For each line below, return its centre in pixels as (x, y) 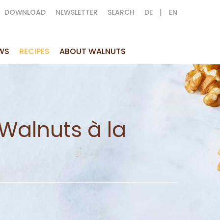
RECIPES (34, 51)
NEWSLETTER (77, 12)
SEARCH (121, 12)
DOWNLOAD (25, 12)
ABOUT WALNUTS (93, 51)
